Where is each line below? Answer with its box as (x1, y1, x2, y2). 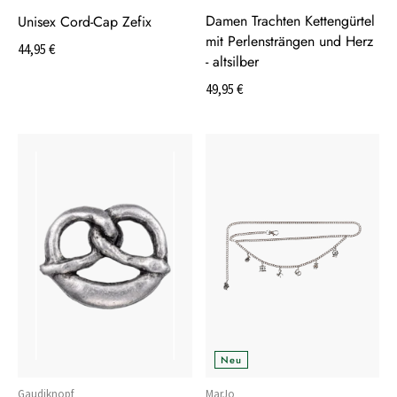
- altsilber (205, 51, 259, 72)
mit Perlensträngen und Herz (205, 30, 373, 51)
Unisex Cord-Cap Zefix (18, 11, 152, 32)
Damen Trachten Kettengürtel (205, 10, 375, 31)
